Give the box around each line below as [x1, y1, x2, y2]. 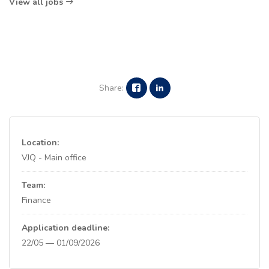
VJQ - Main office [22, 152, 86, 163]
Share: [98, 82, 124, 94]
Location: [22, 137, 59, 148]
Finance [22, 195, 51, 206]
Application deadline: [22, 222, 109, 234]
